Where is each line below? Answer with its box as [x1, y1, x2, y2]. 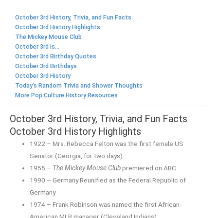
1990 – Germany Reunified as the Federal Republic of [30, 176, 186, 184]
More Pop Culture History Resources [15, 92, 118, 99]
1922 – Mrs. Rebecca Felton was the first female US [30, 139, 184, 147]
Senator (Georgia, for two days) [30, 151, 123, 160]
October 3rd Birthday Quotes [15, 53, 96, 60]
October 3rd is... [15, 43, 59, 51]
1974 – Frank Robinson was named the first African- [30, 200, 182, 208]
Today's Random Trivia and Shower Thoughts [15, 82, 143, 90]
